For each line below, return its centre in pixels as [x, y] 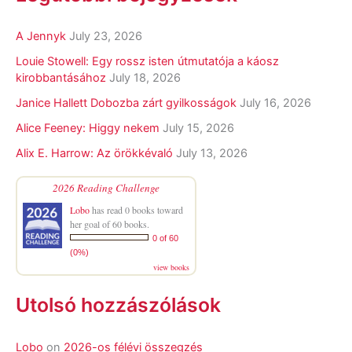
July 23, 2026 [106, 37]
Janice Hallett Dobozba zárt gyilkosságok [126, 103]
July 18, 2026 [145, 78]
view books [171, 268]
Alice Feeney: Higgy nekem [88, 128]
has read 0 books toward [136, 210]
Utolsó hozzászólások [118, 304]
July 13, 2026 [212, 154]
